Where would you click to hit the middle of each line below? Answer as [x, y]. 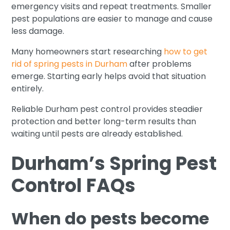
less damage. [38, 31]
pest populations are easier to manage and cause [112, 18]
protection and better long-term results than [104, 121]
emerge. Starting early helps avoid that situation [109, 76]
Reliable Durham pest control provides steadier [107, 109]
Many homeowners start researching [88, 51]
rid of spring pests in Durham [70, 64]
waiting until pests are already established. [97, 133]
